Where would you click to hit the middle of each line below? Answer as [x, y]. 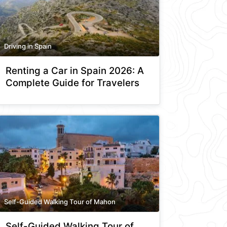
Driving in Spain [28, 46]
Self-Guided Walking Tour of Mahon [60, 201]
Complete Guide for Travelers [72, 83]
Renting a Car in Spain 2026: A [75, 71]
